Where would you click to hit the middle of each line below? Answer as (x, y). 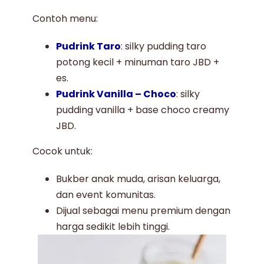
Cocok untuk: (63, 151)
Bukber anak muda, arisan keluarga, (138, 179)
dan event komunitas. (106, 195)
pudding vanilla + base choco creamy (143, 110)
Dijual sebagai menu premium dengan (143, 211)
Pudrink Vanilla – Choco (116, 94)
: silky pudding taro (164, 47)
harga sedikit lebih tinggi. (113, 227)
